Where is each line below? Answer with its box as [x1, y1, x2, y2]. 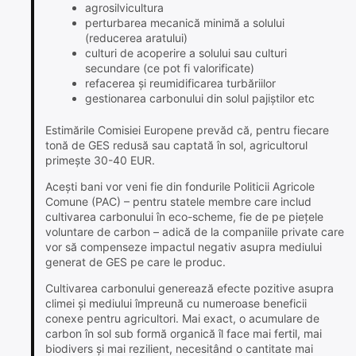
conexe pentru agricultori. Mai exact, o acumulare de [45, 311, 319, 326]
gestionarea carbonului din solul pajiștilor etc [84, 91, 315, 106]
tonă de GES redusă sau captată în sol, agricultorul [45, 138, 308, 153]
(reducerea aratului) [84, 31, 188, 45]
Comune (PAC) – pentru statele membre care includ [45, 195, 311, 209]
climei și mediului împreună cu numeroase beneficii [45, 296, 307, 311]
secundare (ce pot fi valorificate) [84, 61, 254, 75]
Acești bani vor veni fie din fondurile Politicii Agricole [45, 180, 315, 194]
